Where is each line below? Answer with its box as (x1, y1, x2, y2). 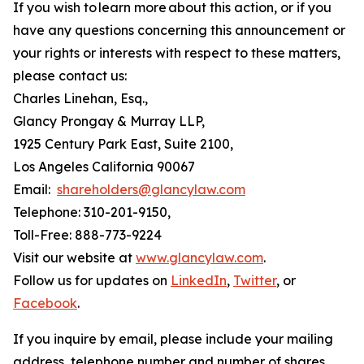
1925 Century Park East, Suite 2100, (13, 136, 233, 152)
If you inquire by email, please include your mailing (13, 331, 333, 347)
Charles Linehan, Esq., (13, 90, 148, 106)
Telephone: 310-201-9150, (13, 204, 171, 220)
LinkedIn (171, 272, 227, 288)
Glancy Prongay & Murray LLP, (13, 113, 205, 129)
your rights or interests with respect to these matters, (13, 45, 340, 61)
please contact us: (13, 67, 127, 84)
